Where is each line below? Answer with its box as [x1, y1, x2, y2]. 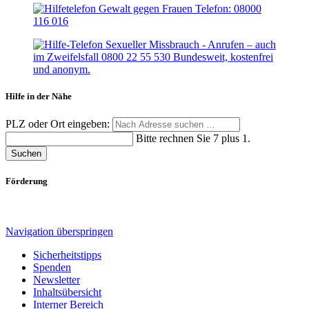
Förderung [6, 176, 48, 187]
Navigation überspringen [6, 226, 113, 238]
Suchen [11, 148, 41, 159]
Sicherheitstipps [33, 249, 101, 261]
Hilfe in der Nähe [6, 90, 72, 101]
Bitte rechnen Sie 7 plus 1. [136, 132, 250, 144]
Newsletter [33, 274, 80, 286]
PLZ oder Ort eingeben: [6, 117, 112, 130]
